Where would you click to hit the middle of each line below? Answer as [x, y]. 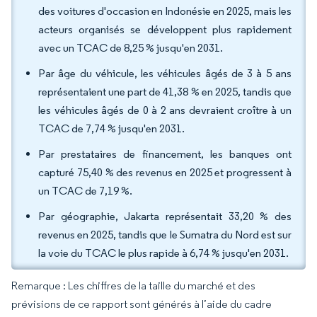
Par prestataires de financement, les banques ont [165, 154]
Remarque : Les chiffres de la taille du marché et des [133, 286]
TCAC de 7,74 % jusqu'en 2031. [111, 128]
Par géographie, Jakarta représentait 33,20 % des [165, 216]
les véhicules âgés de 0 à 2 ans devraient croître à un [165, 110]
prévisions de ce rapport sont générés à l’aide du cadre [142, 304]
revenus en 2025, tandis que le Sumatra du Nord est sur [165, 235]
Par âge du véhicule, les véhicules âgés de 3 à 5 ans [165, 73]
